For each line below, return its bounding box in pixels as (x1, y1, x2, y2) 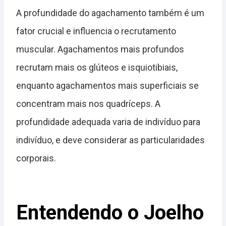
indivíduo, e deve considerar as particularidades (16, 135, 205, 145)
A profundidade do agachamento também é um (16, 8, 204, 18)
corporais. (16, 153, 56, 163)
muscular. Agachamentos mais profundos (16, 44, 184, 54)
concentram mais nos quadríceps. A (16, 98, 160, 109)
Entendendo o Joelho (16, 201, 204, 224)
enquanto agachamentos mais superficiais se (16, 80, 199, 91)
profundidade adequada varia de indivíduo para (16, 117, 200, 127)
